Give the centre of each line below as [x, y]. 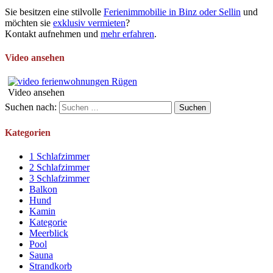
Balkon [43, 189]
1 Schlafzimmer [59, 156]
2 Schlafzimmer [59, 167]
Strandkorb [51, 266]
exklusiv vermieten [89, 23]
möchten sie [29, 23]
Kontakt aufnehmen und [53, 34]
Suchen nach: [31, 107]
